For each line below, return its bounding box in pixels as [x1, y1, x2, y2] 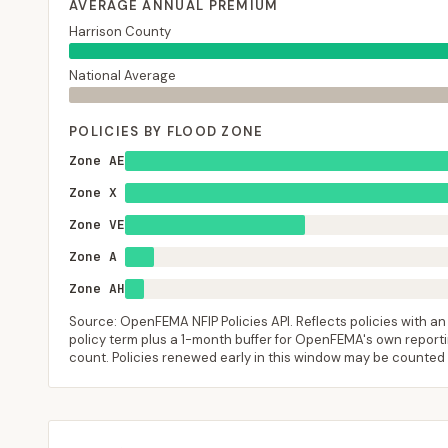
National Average [69, 67, 176, 84]
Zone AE [69, 152, 125, 169]
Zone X [69, 184, 117, 201]
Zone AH [69, 280, 125, 297]
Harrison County [69, 23, 171, 40]
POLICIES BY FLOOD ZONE [69, 123, 264, 140]
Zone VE [69, 216, 125, 233]
